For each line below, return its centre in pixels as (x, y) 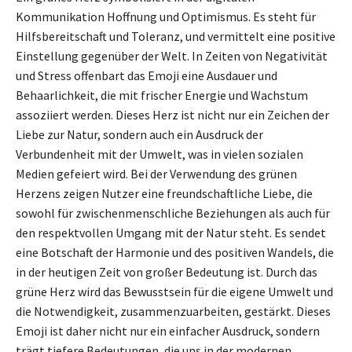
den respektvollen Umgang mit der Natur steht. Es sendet (171, 232)
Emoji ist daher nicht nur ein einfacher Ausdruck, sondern (168, 330)
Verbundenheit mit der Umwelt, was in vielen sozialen (159, 154)
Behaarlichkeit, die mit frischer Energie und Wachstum (162, 95)
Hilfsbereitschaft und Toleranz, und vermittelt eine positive (176, 36)
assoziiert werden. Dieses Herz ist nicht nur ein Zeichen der (172, 114)
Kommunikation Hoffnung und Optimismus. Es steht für (166, 16)
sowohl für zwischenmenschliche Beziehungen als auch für (173, 213)
